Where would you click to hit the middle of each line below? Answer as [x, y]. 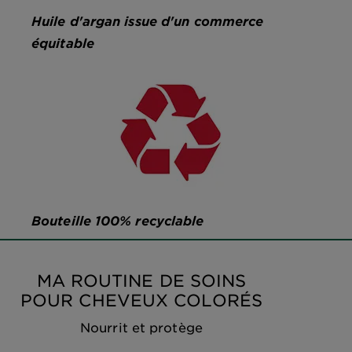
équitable [63, 43]
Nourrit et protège [141, 327]
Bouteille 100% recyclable [118, 220]
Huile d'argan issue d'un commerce [148, 21]
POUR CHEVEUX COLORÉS [141, 300]
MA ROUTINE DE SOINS [141, 280]
